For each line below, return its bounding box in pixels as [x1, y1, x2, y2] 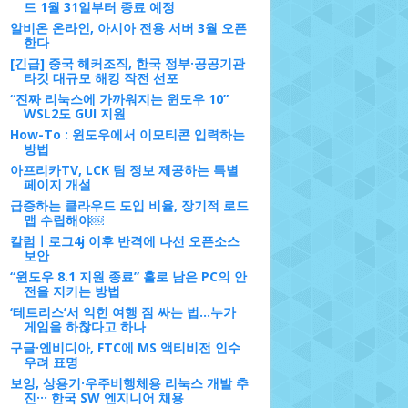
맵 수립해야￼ [23, 211, 104, 229]
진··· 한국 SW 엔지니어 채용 [23, 389, 184, 406]
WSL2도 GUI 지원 [23, 105, 126, 122]
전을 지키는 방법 [23, 282, 120, 300]
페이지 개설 [23, 176, 91, 193]
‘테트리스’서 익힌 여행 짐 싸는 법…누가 [9, 303, 236, 321]
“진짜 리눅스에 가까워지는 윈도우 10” [9, 90, 229, 107]
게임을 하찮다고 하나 [23, 318, 146, 335]
